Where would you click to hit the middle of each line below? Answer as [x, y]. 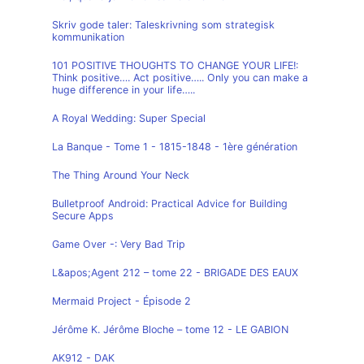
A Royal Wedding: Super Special [129, 118]
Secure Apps [83, 216]
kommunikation [88, 37]
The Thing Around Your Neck [121, 175]
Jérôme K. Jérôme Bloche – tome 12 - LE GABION [170, 329]
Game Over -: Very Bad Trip [119, 244]
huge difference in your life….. [123, 90]
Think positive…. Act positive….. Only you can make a [180, 78]
